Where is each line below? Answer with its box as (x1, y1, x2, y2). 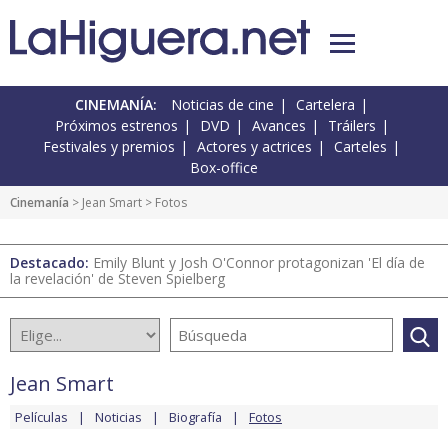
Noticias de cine (171, 95, 274, 115)
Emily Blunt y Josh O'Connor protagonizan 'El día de (93, 253, 425, 273)
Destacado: (10, 253, 93, 273)
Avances (251, 116, 306, 136)
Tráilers (327, 116, 376, 136)
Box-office (190, 158, 258, 178)
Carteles (334, 137, 387, 157)
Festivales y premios (43, 137, 175, 157)
